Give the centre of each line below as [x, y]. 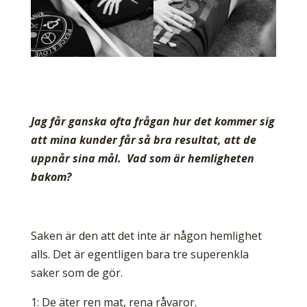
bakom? [51, 177]
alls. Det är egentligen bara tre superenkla [139, 255]
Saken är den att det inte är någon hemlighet [146, 236]
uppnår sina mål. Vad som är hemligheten [142, 159]
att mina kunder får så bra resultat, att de [143, 140]
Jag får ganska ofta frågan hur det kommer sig [152, 122]
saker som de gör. [76, 273]
